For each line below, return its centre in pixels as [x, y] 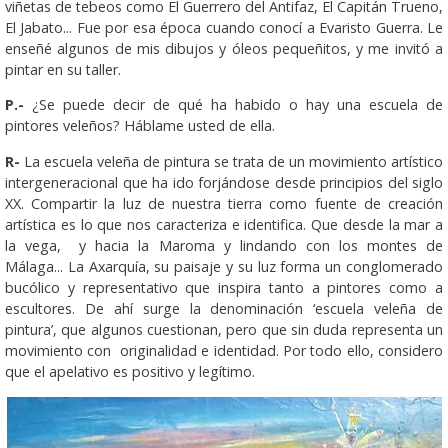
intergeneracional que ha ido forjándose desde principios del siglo [224, 182]
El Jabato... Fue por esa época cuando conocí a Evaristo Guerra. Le [224, 28]
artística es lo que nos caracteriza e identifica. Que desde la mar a [224, 224]
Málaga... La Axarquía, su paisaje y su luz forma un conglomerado [224, 266]
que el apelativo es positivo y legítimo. [130, 371]
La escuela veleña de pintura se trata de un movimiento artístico [233, 161]
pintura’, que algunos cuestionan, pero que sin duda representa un [224, 329]
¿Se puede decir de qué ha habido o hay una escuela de [233, 105]
